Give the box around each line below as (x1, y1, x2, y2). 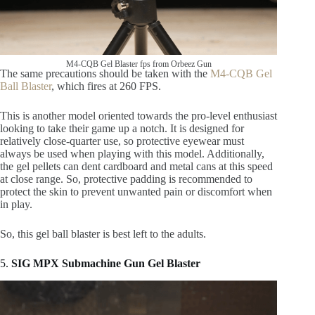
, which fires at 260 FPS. (51, 80, 161, 93)
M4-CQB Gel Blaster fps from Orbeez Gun (65, 59, 212, 70)
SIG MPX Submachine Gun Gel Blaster (11, 257, 200, 270)
